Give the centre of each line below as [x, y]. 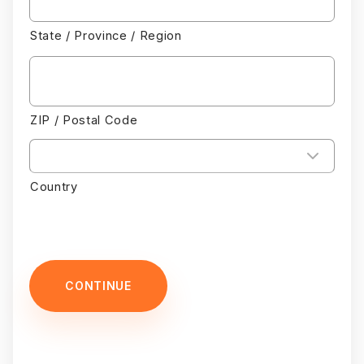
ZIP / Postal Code [84, 121]
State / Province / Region [106, 36]
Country [54, 186]
